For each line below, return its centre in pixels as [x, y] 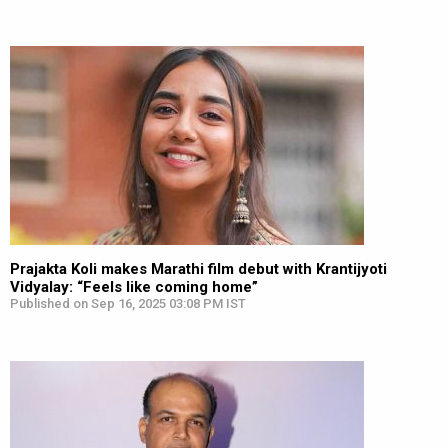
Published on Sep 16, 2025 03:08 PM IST [128, 303]
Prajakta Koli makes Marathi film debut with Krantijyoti [198, 269]
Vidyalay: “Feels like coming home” [134, 287]
